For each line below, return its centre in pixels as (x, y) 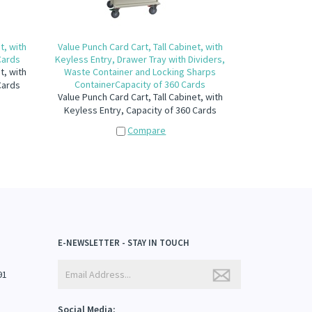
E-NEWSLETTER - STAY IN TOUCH (124, 243)
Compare (147, 130)
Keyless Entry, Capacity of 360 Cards (140, 110)
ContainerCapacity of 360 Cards (140, 84)
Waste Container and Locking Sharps (140, 72)
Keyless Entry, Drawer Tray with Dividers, (140, 59)
